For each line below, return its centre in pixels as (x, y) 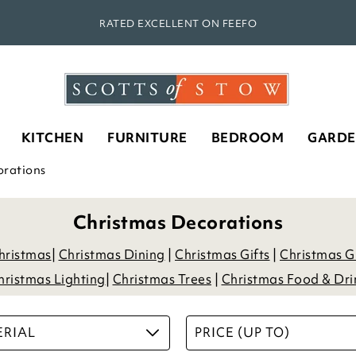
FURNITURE (147, 137)
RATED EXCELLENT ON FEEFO (178, 23)
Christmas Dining (112, 254)
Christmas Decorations (178, 222)
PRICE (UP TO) (242, 332)
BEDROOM (247, 137)
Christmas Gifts (222, 254)
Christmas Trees (162, 279)
